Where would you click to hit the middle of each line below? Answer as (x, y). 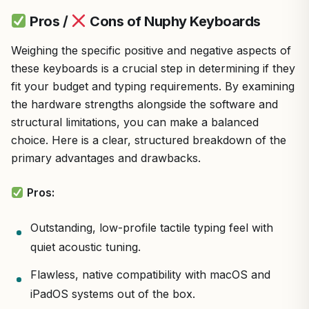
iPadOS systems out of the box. (113, 293)
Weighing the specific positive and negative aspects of (151, 50)
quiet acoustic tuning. (86, 247)
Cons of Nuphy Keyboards (173, 21)
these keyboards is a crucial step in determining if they (153, 68)
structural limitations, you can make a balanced (135, 122)
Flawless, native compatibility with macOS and (150, 274)
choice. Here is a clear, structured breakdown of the (149, 140)
